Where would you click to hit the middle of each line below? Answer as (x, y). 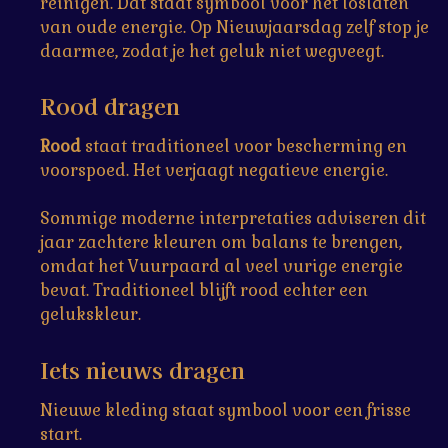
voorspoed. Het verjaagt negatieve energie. (214, 171)
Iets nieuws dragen (142, 369)
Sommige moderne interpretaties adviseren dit (233, 219)
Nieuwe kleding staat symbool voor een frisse (225, 411)
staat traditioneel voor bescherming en (244, 147)
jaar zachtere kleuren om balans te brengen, (221, 243)
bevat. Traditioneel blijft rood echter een (204, 291)
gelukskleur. (90, 315)
